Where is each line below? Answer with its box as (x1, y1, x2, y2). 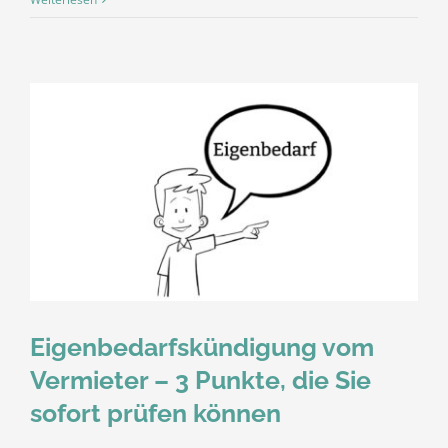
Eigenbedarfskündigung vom (30, 332, 374, 363)
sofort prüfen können (30, 398, 281, 429)
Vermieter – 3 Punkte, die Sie (30, 365, 371, 396)
